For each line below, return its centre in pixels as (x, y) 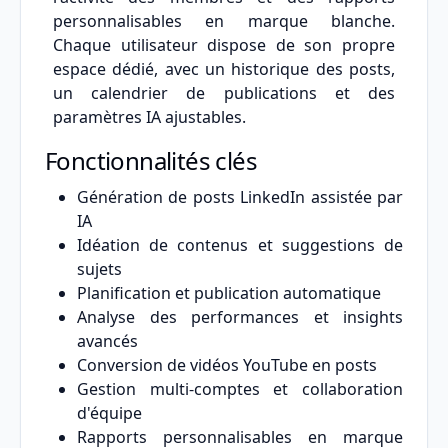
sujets (99, 269)
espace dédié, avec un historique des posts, (224, 69)
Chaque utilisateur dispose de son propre (224, 45)
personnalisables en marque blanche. (224, 21)
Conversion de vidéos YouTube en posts (227, 365)
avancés (107, 341)
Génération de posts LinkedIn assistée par (240, 197)
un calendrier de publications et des (224, 93)
